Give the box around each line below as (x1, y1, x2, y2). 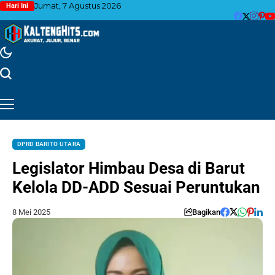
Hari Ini (6, 1, 28, 10)
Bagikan (192, 207, 220, 217)
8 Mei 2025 (12, 207, 50, 217)
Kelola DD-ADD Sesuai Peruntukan (12, 177, 260, 196)
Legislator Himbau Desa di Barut (12, 158, 245, 177)
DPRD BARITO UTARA (17, 140, 81, 147)
